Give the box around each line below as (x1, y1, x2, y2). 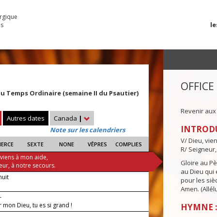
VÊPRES (88, 140, 108, 148)
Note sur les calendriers (50, 125, 125, 135)
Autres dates (7, 114, 45, 123)
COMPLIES (115, 140, 142, 148)
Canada (54, 114, 78, 123)
